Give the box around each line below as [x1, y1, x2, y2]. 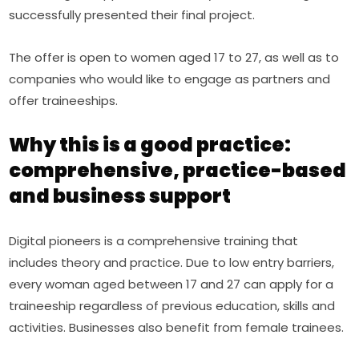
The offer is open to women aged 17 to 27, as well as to [9, 48, 340, 66]
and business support [9, 182, 232, 209]
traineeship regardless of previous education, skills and [9, 296, 336, 314]
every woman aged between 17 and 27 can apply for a [9, 275, 334, 292]
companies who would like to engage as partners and [9, 70, 331, 87]
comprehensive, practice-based [9, 156, 347, 184]
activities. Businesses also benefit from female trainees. [9, 318, 345, 336]
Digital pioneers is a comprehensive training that [9, 232, 299, 249]
